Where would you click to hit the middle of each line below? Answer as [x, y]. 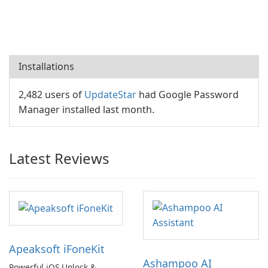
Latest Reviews [59, 158]
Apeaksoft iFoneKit [57, 249]
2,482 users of [51, 95]
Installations [46, 66]
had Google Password [188, 95]
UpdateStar [110, 95]
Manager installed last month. [86, 109]
